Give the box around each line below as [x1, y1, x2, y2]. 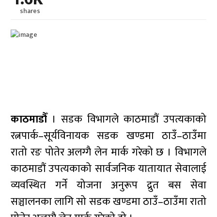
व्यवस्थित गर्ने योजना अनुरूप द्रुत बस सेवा [11, 176, 206, 194]
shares [19, 5, 40, 16]
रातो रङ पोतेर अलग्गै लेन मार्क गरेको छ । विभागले [11, 143, 206, 161]
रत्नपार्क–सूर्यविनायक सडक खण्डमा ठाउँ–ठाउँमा [11, 127, 206, 145]
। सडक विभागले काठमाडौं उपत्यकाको [47, 110, 206, 128]
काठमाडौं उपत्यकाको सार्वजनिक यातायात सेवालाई [11, 160, 206, 178]
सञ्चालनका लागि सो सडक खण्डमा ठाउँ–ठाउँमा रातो [11, 193, 206, 211]
